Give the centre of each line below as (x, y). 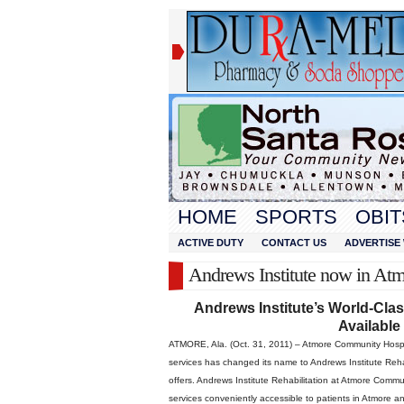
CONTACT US (294, 243)
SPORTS (296, 217)
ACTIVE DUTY (211, 243)
